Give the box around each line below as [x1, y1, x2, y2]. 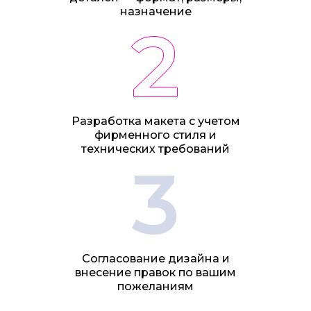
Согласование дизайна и [81, 252, 230, 266]
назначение [119, 5, 192, 19]
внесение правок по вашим [75, 266, 236, 280]
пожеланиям [117, 280, 194, 294]
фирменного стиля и [94, 128, 217, 142]
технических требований [81, 142, 230, 156]
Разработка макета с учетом [71, 115, 240, 128]
